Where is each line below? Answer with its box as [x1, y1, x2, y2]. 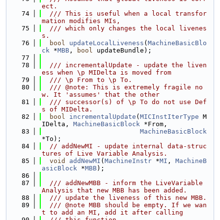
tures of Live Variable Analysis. [42, 150, 167, 157]
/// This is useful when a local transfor [42, 10, 207, 17]
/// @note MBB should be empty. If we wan [42, 201, 207, 209]
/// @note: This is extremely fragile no [42, 83, 203, 91]
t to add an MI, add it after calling [42, 209, 183, 216]
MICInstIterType [140, 113, 199, 120]
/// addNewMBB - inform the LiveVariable [42, 179, 203, 187]
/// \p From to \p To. [42, 76, 132, 83]
